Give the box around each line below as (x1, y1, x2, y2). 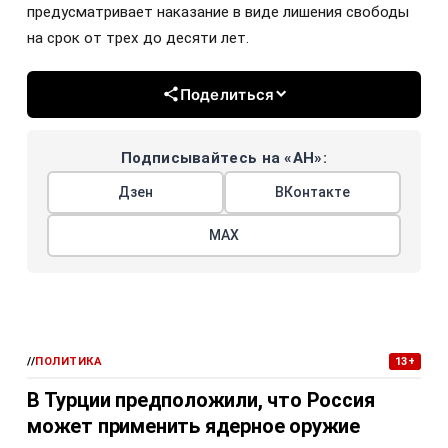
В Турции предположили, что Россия (27, 387, 375, 412)
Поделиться (179, 84, 275, 104)
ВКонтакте (275, 183, 350, 200)
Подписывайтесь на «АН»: (121, 148, 327, 167)
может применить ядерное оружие (27, 413, 360, 438)
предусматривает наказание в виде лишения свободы (27, 2, 409, 21)
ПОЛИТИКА (35, 354, 103, 368)
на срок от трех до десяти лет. (27, 28, 249, 47)
